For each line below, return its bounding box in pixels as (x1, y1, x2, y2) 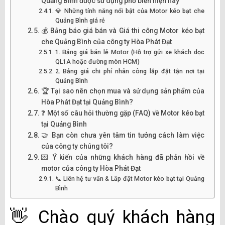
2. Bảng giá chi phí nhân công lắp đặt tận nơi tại (55, 67, 204, 75)
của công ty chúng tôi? (41, 142, 113, 150)
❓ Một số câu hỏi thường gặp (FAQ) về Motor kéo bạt (41, 109, 204, 117)
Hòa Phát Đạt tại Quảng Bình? (41, 98, 133, 106)
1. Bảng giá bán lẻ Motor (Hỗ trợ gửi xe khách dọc (55, 48, 204, 56)
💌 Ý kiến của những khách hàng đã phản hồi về (41, 153, 204, 161)
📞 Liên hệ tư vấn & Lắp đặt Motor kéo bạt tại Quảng (55, 175, 204, 182)
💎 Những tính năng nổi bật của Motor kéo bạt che (55, 7, 204, 15)
